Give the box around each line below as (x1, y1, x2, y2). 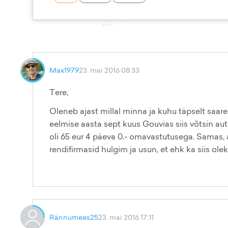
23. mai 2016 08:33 (79, 65, 139, 75)
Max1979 (49, 65, 79, 75)
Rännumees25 (49, 212, 98, 222)
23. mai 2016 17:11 (98, 212, 154, 222)
